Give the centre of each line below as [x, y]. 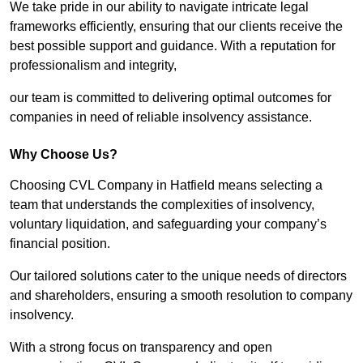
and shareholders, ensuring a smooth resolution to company [181, 296]
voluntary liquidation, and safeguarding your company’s [168, 224]
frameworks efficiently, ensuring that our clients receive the [176, 27]
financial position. [60, 244]
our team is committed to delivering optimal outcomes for [171, 98]
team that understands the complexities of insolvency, [162, 205]
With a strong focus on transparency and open [141, 348]
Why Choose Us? [64, 155]
